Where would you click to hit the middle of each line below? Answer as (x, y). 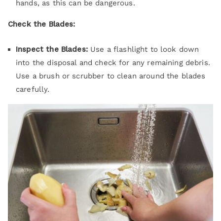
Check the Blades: (42, 24)
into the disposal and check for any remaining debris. (113, 63)
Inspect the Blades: (52, 50)
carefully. (33, 90)
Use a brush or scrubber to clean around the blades (111, 76)
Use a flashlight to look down (143, 50)
